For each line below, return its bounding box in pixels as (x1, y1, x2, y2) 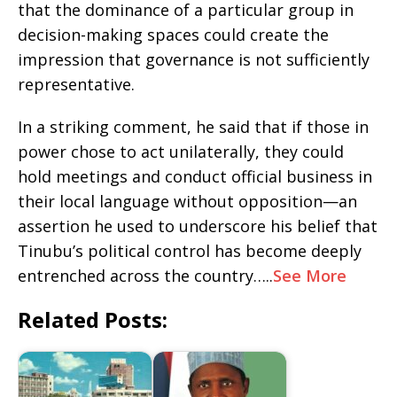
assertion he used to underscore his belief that (18, 215, 378, 237)
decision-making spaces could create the (18, 24, 329, 46)
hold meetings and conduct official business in (18, 166, 372, 188)
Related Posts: (18, 305, 167, 335)
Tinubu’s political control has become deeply (18, 240, 362, 262)
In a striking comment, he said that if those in (18, 116, 369, 138)
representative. (18, 74, 135, 96)
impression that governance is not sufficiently (18, 49, 370, 71)
